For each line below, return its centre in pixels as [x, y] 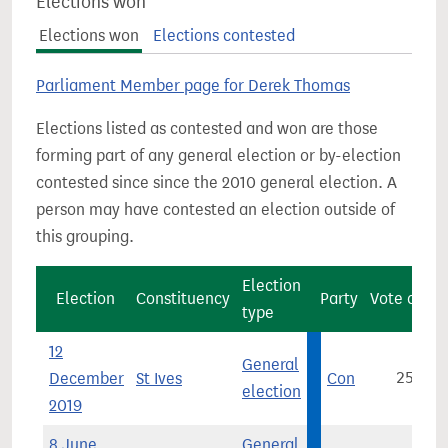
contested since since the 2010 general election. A [216, 182]
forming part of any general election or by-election [218, 155]
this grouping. [85, 236]
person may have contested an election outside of [215, 209]
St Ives [159, 378]
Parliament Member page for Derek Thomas [193, 85]
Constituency [183, 298]
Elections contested [223, 35]
